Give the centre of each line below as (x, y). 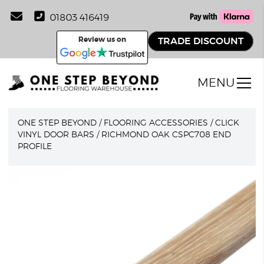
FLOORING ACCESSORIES (156, 123)
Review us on (102, 39)
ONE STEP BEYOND (57, 123)
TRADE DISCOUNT (200, 41)
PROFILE (35, 147)
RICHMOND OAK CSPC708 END (166, 135)
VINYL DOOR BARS (56, 135)
